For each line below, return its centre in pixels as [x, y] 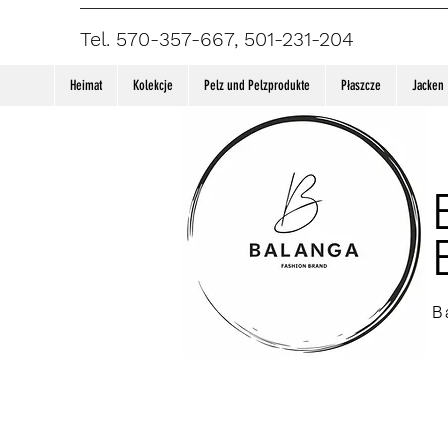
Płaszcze [361, 85]
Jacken [428, 85]
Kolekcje [153, 85]
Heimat [86, 85]
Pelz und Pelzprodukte [257, 85]
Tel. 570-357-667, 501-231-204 [217, 39]
